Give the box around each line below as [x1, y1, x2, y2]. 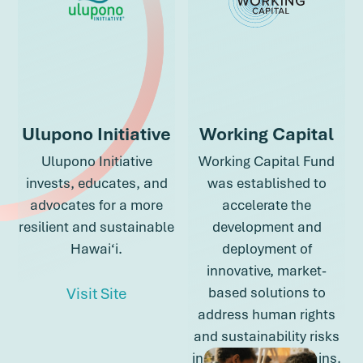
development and [211, 216, 322, 236]
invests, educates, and [25, 173, 168, 192]
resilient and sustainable [19, 216, 174, 236]
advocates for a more [30, 194, 163, 214]
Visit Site [66, 282, 127, 304]
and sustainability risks [194, 326, 340, 345]
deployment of [221, 238, 312, 258]
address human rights [198, 304, 335, 323]
